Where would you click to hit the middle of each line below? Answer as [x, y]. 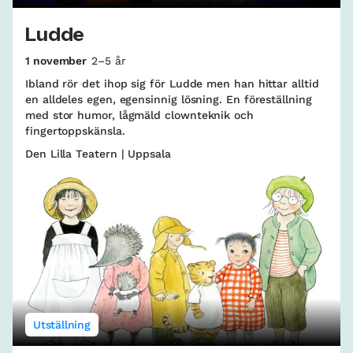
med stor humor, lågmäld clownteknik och [139, 115]
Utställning [62, 324]
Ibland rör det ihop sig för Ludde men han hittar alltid [172, 83]
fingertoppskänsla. [75, 130]
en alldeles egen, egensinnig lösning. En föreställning [169, 99]
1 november [56, 60]
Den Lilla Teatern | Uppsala [98, 153]
